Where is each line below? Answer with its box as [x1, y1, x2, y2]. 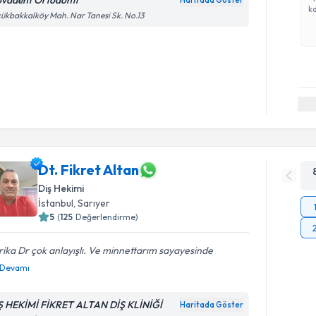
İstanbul [38, 196, 74, 209]
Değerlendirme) [75, 211, 139, 222]
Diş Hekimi [38, 181, 85, 195]
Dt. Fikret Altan [38, 161, 140, 178]
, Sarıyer [73, 196, 111, 209]
